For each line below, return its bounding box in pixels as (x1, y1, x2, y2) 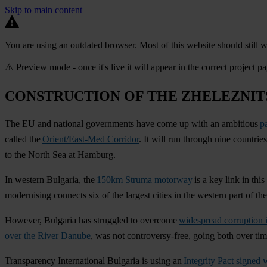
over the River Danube (5, 230, 91, 241)
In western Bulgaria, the (5, 174, 97, 185)
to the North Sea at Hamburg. (5, 149, 116, 160)
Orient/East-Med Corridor (42, 133, 139, 144)
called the (5, 133, 42, 144)
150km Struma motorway (97, 174, 193, 185)
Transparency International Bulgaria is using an (5, 255, 184, 266)
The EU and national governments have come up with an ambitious (5, 118, 260, 129)
